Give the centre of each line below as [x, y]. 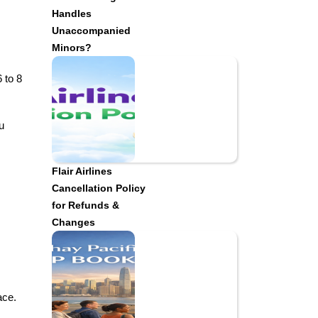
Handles [72, 13]
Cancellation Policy [99, 188]
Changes [73, 222]
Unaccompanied [91, 31]
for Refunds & [86, 205]
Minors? [72, 48]
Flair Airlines [82, 171]
